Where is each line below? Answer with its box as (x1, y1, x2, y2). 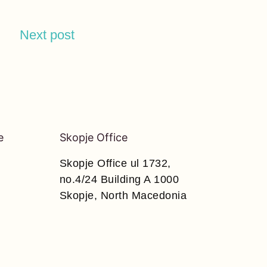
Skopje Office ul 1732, (59, 157, 171, 169)
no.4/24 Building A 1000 (59, 173, 179, 185)
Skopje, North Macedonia (59, 189, 187, 201)
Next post (20, 27, 74, 42)
